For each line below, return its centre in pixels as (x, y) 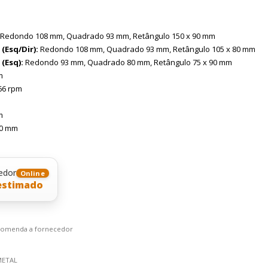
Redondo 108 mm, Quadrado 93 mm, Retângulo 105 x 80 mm (147, 49)
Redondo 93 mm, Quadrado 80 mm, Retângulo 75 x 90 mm (128, 63)
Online (33, 173)
